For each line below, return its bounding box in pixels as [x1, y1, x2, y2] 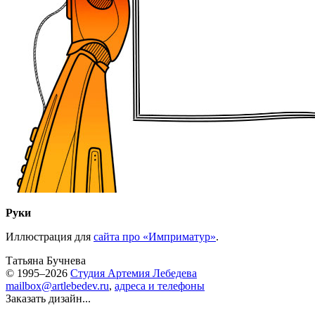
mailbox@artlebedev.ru [6, 280, 109, 292]
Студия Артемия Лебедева [70, 267, 197, 279]
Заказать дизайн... [6, 292, 91, 304]
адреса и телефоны [115, 280, 205, 292]
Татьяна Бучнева [6, 255, 86, 266]
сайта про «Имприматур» [94, 231, 216, 243]
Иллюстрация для [6, 231, 94, 243]
